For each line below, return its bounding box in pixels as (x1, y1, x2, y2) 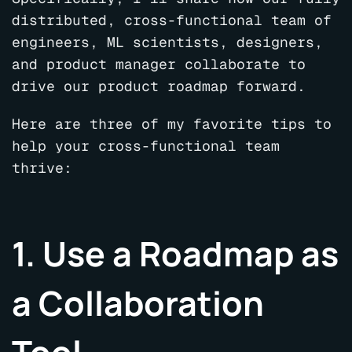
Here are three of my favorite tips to (12, 115, 332, 133)
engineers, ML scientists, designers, (12, 33, 323, 51)
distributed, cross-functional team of (12, 11, 332, 29)
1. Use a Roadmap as (12, 230, 339, 277)
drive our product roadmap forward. (12, 77, 306, 95)
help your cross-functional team (12, 137, 280, 155)
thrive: (12, 159, 72, 177)
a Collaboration (12, 280, 264, 326)
